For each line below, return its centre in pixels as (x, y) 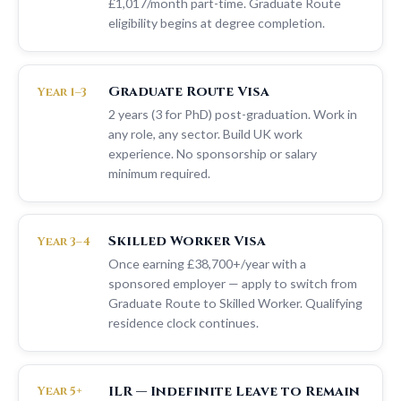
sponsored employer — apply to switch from (233, 284)
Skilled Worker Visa (187, 242)
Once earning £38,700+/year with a (207, 264)
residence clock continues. (183, 323)
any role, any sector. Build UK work (205, 133)
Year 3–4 (64, 242)
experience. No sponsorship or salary (213, 153)
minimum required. (159, 173)
